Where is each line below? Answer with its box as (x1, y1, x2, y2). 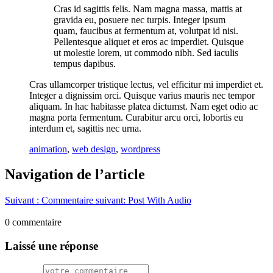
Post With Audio (128, 195, 191, 206)
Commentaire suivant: (41, 195, 126, 206)
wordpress (121, 143, 160, 154)
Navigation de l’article (5, 166, 145, 183)
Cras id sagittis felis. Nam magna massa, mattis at (54, 3, 242, 14)
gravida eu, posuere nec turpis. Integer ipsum (54, 14, 225, 25)
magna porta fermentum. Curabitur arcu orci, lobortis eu (29, 112, 243, 122)
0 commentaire (5, 217, 62, 228)
